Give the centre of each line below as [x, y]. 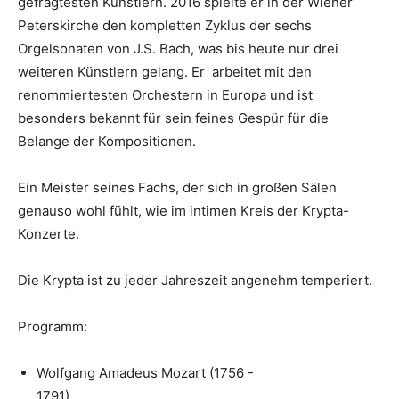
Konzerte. [49, 234]
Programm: [53, 326]
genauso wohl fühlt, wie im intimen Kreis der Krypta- [183, 211]
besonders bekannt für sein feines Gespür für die [173, 118]
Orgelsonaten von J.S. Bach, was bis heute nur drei [178, 49]
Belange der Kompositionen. [107, 141]
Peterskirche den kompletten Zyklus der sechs [165, 25]
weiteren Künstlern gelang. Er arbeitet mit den [165, 72]
